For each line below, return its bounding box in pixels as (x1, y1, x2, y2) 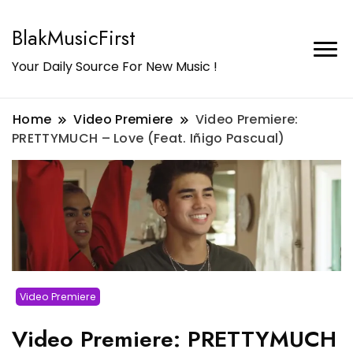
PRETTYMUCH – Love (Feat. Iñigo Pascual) (12, 129, 285, 147)
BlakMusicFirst (12, 23, 136, 53)
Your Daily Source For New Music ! (12, 58, 217, 76)
